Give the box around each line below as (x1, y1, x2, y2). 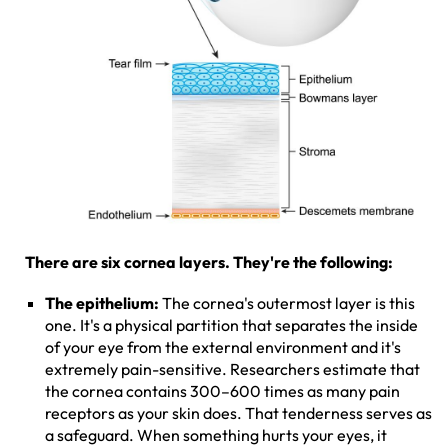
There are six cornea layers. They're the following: (25, 251, 396, 272)
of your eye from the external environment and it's (45, 336, 401, 357)
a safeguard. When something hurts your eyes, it (45, 424, 387, 445)
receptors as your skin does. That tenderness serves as (45, 402, 432, 423)
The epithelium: (45, 292, 159, 313)
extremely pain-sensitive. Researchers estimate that (45, 358, 420, 379)
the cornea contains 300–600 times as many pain (45, 380, 400, 401)
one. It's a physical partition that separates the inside (45, 314, 418, 335)
